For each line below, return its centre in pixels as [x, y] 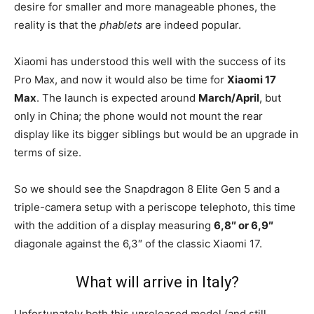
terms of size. [48, 152]
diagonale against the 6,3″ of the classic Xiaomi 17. [138, 243]
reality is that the [57, 25]
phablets [121, 25]
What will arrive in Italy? [157, 282]
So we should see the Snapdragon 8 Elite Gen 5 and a [147, 189]
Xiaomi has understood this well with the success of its [150, 61]
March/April [229, 97]
